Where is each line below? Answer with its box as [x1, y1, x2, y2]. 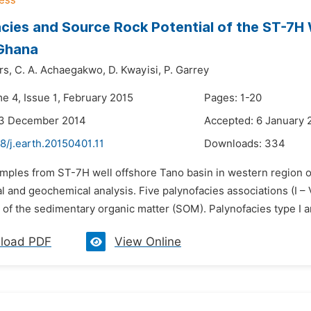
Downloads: [204, 137, 264, 150]
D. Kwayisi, [108, 64, 161, 76]
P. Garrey [164, 64, 209, 76]
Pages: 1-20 [204, 92, 262, 104]
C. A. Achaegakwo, [15, 64, 106, 76]
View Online [115, 235, 181, 249]
